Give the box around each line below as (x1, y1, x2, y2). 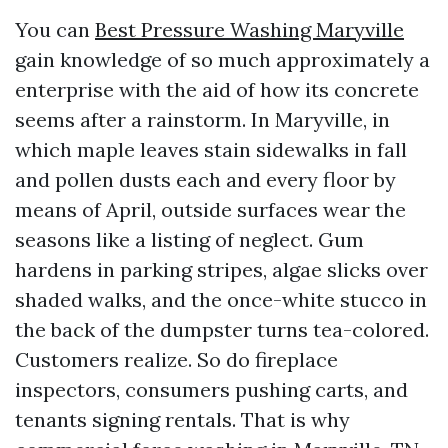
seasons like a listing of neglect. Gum (15, 227, 364, 252)
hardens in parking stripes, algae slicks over (15, 257, 428, 282)
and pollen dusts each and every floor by (15, 167, 396, 192)
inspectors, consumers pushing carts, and (15, 377, 408, 402)
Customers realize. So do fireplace (15, 347, 338, 372)
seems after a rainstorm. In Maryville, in (15, 107, 390, 132)
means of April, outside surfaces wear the (15, 197, 406, 222)
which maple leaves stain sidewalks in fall (15, 137, 407, 162)
